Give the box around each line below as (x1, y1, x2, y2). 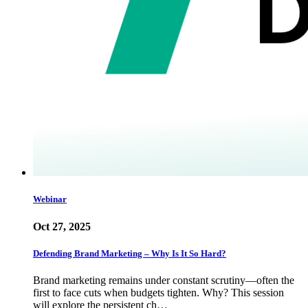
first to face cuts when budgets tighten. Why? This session (33, 287, 284, 298)
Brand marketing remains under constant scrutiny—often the (33, 274, 294, 286)
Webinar (33, 194, 67, 205)
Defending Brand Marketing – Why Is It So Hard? (33, 247, 226, 258)
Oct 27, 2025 (33, 220, 91, 232)
